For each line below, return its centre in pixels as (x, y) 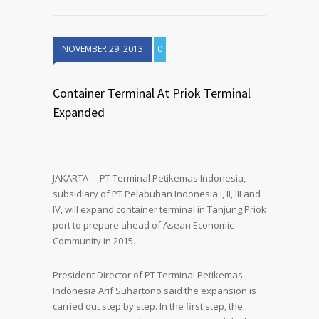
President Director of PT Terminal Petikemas (148, 275)
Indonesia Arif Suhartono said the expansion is (155, 291)
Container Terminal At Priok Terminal (152, 93)
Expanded (79, 112)
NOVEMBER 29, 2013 (103, 49)
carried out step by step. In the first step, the (148, 306)
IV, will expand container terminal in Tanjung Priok (159, 209)
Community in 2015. (94, 241)
